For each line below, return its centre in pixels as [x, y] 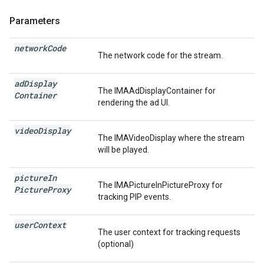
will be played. [123, 150]
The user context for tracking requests [169, 232]
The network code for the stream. [160, 55]
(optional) [116, 244]
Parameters [35, 21]
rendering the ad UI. [134, 103]
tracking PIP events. [134, 197]
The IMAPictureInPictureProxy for [160, 185]
